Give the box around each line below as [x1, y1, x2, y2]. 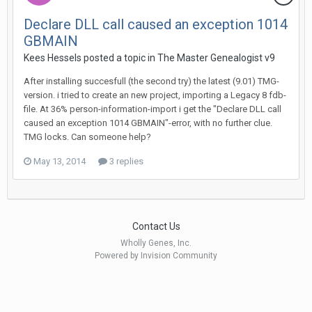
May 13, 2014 [33, 156, 86, 167]
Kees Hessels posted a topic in [24, 52, 157, 64]
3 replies [107, 156, 143, 167]
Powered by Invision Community [95, 251, 217, 261]
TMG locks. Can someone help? [24, 132, 151, 143]
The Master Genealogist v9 [157, 52, 275, 64]
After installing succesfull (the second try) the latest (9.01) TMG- [24, 76, 279, 87]
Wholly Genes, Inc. [120, 238, 192, 249]
